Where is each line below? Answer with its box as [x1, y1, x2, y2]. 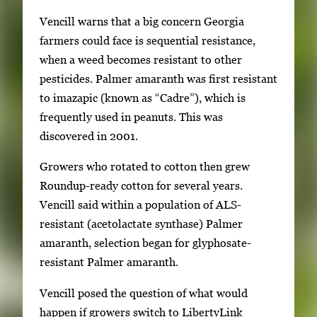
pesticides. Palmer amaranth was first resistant [40, 72, 277, 86]
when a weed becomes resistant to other [40, 53, 242, 67]
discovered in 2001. [40, 129, 138, 143]
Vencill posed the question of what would [40, 286, 248, 299]
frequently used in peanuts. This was [40, 110, 223, 124]
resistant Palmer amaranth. [40, 255, 178, 269]
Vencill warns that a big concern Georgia [40, 15, 244, 28]
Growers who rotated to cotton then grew [40, 160, 250, 173]
